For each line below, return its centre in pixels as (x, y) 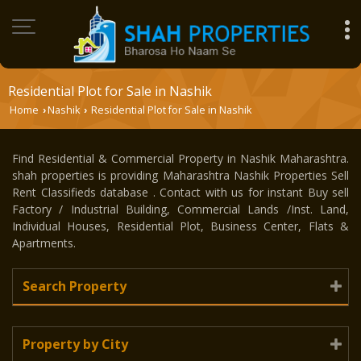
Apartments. (44, 243)
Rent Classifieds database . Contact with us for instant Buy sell (180, 192)
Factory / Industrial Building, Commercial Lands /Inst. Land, (180, 209)
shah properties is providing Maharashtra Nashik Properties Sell (180, 175)
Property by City (75, 344)
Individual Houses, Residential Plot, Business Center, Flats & (180, 226)
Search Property (75, 286)
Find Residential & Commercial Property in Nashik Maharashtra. (180, 158)
